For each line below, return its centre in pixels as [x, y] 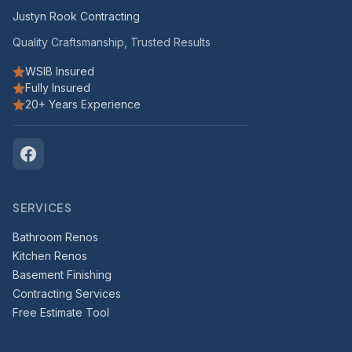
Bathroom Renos [55, 237]
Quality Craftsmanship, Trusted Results [112, 42]
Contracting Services [67, 293]
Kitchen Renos [50, 256]
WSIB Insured [60, 71]
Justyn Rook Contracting [76, 16]
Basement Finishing [62, 275]
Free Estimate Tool [61, 312]
